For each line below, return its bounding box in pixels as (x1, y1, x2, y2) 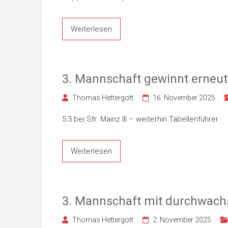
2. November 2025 (153, 216, 211, 224)
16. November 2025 (153, 94, 215, 102)
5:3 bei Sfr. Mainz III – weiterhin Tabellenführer (62, 115, 218, 124)
